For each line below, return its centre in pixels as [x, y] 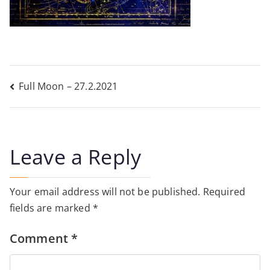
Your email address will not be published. [105, 192]
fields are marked [51, 208]
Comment [41, 239]
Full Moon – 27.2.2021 [68, 86]
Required [224, 192]
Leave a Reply [76, 157]
